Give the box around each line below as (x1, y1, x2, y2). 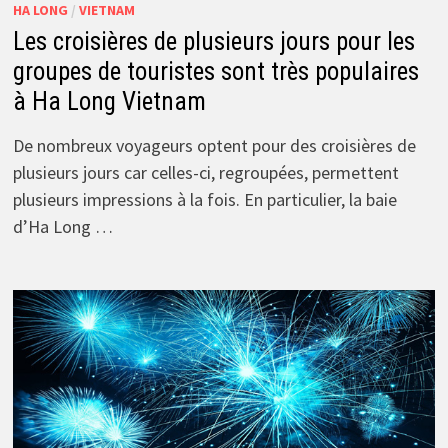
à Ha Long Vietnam (12, 87, 206, 117)
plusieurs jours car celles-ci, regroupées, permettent (12, 161, 399, 185)
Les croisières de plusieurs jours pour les (12, 27, 415, 57)
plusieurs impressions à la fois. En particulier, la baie (12, 188, 397, 212)
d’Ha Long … (12, 215, 113, 239)
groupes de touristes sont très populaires (12, 57, 419, 87)
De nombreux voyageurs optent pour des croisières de (12, 134, 416, 158)
